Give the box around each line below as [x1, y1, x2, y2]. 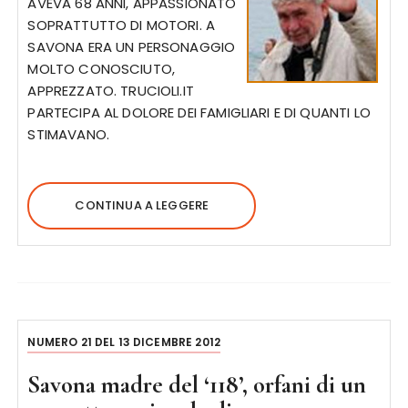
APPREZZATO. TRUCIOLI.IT [27, 81, 194, 100]
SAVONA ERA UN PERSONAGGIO [27, 37, 236, 56]
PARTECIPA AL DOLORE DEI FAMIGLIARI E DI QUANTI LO [27, 103, 371, 122]
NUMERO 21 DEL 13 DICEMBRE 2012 [27, 334, 220, 350]
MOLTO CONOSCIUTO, [27, 59, 176, 78]
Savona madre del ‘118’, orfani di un [27, 370, 367, 400]
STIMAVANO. [27, 125, 109, 144]
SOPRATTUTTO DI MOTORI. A [27, 15, 216, 35]
